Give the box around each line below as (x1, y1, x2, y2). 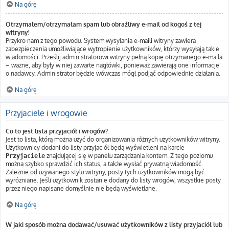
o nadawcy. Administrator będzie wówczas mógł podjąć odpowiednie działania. (6, 70, 220, 77)
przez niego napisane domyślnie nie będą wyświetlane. (6, 185, 157, 192)
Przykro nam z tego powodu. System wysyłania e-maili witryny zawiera (6, 37, 196, 44)
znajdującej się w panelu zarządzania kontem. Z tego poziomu (45, 152, 213, 159)
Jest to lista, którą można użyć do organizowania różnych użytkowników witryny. (6, 135, 220, 143)
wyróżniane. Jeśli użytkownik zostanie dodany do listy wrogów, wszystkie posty (6, 176, 221, 184)
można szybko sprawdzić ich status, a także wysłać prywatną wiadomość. (6, 160, 203, 168)
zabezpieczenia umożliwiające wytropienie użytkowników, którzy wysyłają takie (6, 45, 219, 53)
